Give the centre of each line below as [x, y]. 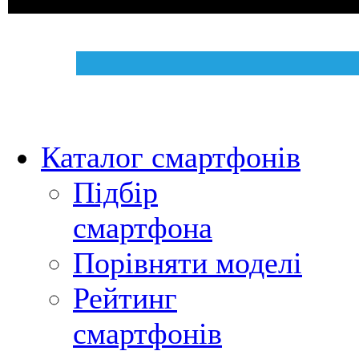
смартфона [143, 228]
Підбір [115, 192]
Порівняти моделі [188, 263]
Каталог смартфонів [171, 157]
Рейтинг [125, 298]
